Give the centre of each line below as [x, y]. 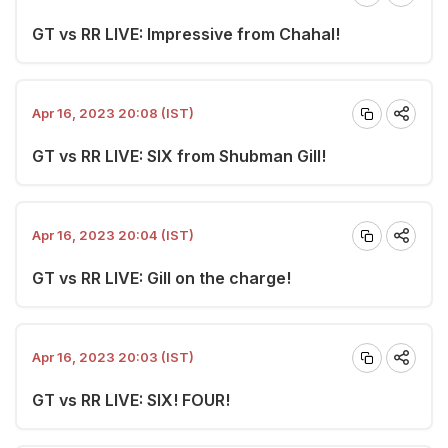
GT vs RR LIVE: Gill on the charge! [161, 277]
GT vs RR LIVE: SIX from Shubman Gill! [179, 155]
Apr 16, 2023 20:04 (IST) [113, 235]
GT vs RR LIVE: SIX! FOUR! [131, 399]
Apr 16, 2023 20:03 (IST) [113, 357]
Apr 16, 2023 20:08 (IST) [113, 113]
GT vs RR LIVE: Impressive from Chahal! [186, 33]
